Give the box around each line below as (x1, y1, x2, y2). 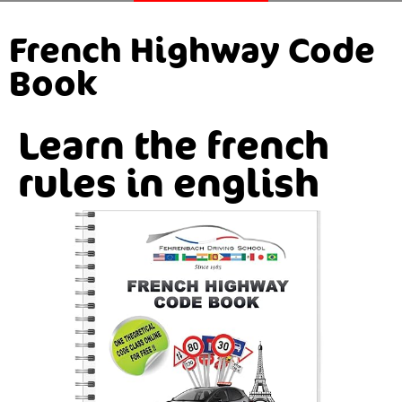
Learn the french (18, 118, 329, 170)
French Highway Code (9, 26, 375, 72)
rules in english (18, 156, 319, 208)
